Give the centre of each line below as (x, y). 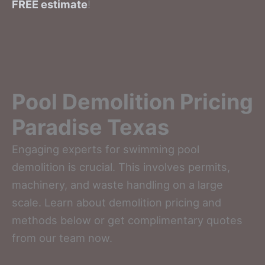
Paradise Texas (91, 127)
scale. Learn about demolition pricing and (117, 202)
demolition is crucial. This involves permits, (121, 167)
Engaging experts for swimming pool (106, 149)
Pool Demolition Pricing (132, 101)
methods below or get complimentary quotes (127, 220)
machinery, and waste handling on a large (117, 184)
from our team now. (62, 237)
